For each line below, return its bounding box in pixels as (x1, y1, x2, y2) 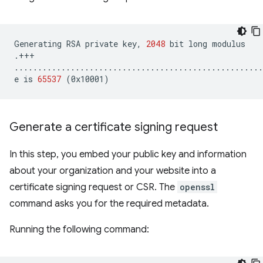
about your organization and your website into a (9, 165, 216, 177)
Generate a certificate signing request (9, 120, 218, 134)
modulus (212, 38, 245, 49)
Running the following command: (9, 224, 149, 235)
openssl (180, 181, 215, 193)
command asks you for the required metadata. (9, 198, 209, 210)
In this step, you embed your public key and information (9, 149, 247, 160)
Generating (14, 38, 62, 49)
